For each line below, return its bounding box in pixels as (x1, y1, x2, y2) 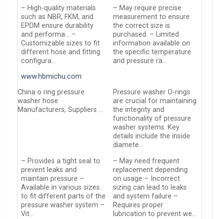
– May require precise (113, 3, 182, 12)
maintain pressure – (21, 174, 85, 183)
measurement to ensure (113, 12, 190, 21)
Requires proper (113, 200, 164, 209)
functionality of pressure (113, 114, 192, 123)
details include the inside (113, 132, 191, 141)
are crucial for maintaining (113, 97, 197, 106)
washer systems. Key (113, 123, 180, 132)
